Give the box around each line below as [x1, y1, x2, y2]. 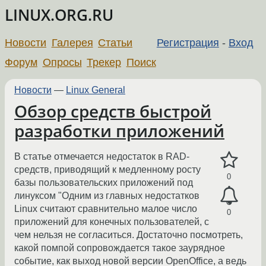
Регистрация [156, 36, 219, 49]
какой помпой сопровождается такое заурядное [14, 243, 225, 254]
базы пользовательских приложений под [14, 178, 193, 188]
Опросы [42, 56, 82, 68]
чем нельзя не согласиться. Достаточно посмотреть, [14, 230, 243, 240]
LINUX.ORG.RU [5, 5, 113, 26]
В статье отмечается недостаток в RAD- [14, 151, 189, 162]
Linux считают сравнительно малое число [14, 204, 197, 214]
